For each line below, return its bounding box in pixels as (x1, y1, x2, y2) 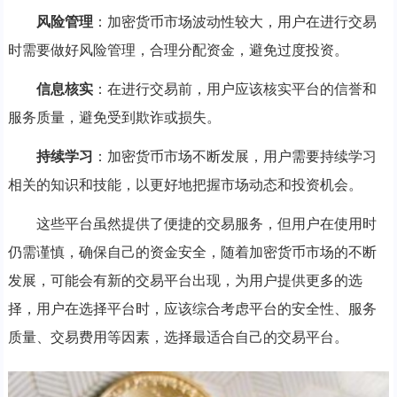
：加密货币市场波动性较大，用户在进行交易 (92, 13, 377, 29)
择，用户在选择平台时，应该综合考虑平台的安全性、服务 (7, 300, 377, 316)
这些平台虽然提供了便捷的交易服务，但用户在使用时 (35, 215, 377, 231)
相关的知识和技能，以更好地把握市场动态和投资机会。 (7, 176, 362, 192)
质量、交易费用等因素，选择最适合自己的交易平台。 (7, 329, 348, 345)
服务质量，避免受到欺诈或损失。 (7, 109, 221, 125)
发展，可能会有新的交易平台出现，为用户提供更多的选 (7, 272, 362, 288)
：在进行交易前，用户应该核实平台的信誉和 (92, 81, 377, 97)
